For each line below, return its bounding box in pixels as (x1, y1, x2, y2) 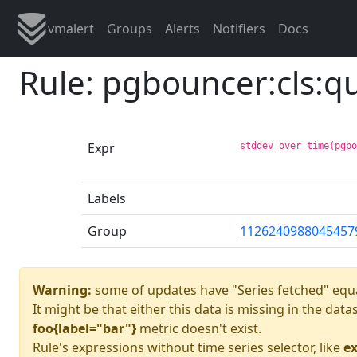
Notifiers (213, 20, 265, 37)
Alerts (165, 20, 200, 37)
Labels (88, 189, 126, 207)
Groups (107, 20, 152, 37)
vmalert (48, 20, 94, 37)
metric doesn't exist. (136, 319, 261, 337)
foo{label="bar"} (33, 319, 136, 337)
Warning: (33, 280, 92, 299)
